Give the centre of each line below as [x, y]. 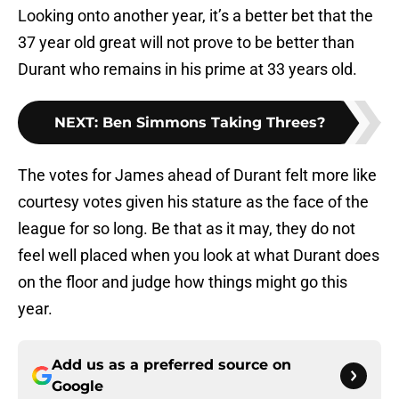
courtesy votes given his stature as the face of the [193, 202]
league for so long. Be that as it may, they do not [187, 229]
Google [77, 387]
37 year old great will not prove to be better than [186, 43]
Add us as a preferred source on [171, 365]
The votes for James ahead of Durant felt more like [197, 175]
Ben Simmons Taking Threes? [214, 123]
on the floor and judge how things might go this [183, 282]
